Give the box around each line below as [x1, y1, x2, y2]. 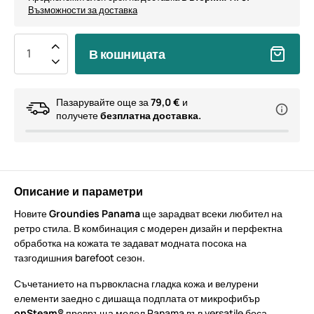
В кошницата [89, 46, 165, 62]
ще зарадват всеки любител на [140, 207, 282, 220]
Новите [14, 207, 49, 220]
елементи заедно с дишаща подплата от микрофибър [14, 292, 260, 305]
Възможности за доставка [28, 4, 137, 16]
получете [56, 109, 100, 122]
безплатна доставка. [100, 109, 201, 122]
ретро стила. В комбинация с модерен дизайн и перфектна [14, 221, 282, 235]
